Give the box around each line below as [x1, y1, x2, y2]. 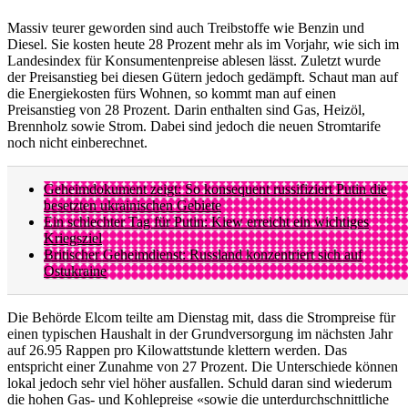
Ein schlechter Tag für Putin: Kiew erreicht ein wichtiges [44, 214, 369, 230]
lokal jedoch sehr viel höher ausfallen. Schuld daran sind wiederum [7, 375, 392, 392]
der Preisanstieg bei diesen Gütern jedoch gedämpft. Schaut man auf [7, 69, 398, 86]
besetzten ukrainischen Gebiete [44, 198, 221, 214]
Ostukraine [44, 263, 107, 280]
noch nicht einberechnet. [7, 135, 148, 151]
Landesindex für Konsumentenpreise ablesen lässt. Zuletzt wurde [7, 53, 381, 69]
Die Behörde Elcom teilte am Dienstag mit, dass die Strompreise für [7, 310, 395, 326]
